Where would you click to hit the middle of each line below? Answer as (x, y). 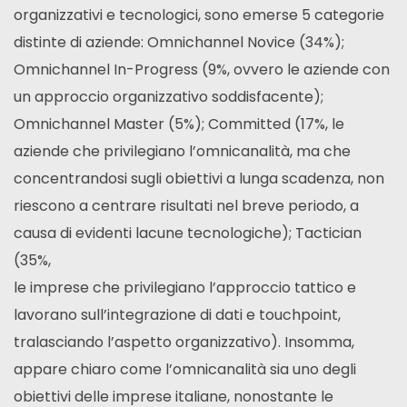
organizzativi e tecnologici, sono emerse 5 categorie (199, 15)
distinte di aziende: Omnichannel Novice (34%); (179, 42)
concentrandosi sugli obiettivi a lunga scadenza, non (199, 179)
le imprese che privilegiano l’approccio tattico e (185, 288)
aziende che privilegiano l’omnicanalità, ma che (182, 151)
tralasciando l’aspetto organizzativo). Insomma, (184, 342)
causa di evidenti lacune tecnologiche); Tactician (188, 233)
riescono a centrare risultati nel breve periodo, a (186, 206)
